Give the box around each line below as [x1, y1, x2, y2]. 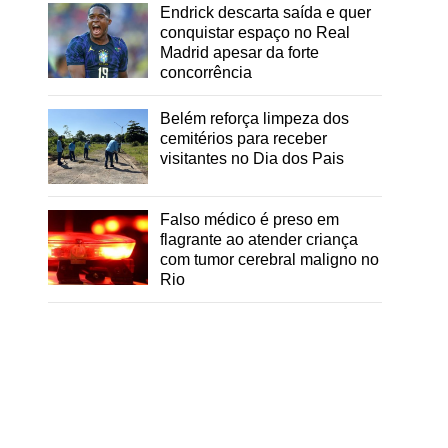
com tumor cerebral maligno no [160, 250, 379, 268]
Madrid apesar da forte [160, 43, 319, 61]
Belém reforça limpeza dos [160, 109, 349, 127]
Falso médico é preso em [160, 210, 339, 228]
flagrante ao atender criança [160, 230, 358, 248]
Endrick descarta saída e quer [160, 3, 371, 21]
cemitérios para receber [160, 129, 327, 147]
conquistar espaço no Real [160, 23, 350, 41]
